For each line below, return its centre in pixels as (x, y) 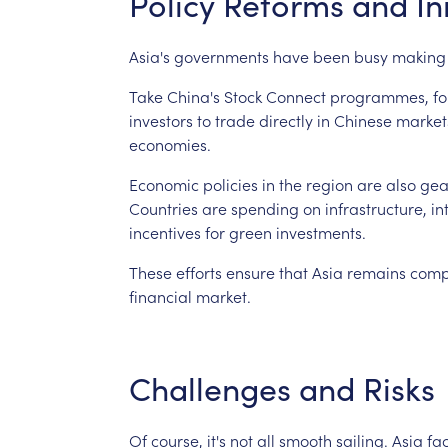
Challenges (209, 387)
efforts (198, 271)
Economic (163, 183)
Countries (163, 207)
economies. (169, 143)
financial (160, 295)
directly (285, 119)
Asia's (149, 55)
